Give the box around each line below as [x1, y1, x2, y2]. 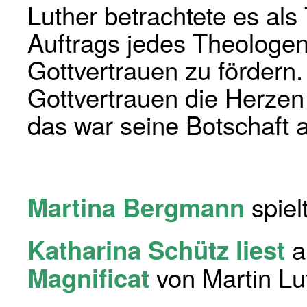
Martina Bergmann [27, 189, 245, 225]
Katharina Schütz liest [27, 232, 292, 267]
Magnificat [27, 260, 149, 295]
